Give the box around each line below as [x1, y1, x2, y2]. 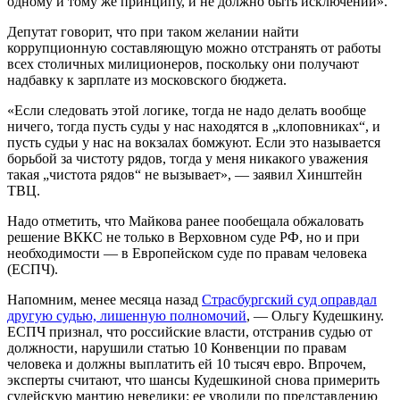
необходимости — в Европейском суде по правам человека [7, 245, 367, 261]
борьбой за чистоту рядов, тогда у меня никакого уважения [7, 150, 368, 166]
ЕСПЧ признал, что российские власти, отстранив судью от [7, 323, 372, 339]
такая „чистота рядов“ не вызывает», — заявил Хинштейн [7, 166, 362, 182]
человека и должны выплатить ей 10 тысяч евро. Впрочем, [7, 355, 366, 371]
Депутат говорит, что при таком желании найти [7, 23, 299, 39]
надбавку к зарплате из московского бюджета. [7, 71, 287, 87]
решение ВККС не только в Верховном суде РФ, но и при [7, 229, 360, 245]
